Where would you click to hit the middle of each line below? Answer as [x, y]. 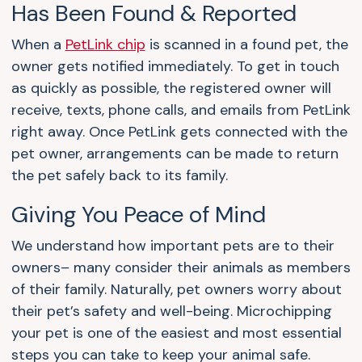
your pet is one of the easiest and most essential [176, 333]
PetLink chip [105, 45]
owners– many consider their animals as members [181, 268]
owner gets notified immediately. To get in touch [175, 67]
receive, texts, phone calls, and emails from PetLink [181, 110]
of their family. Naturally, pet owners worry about [176, 290]
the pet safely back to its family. [119, 176]
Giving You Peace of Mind [138, 215]
